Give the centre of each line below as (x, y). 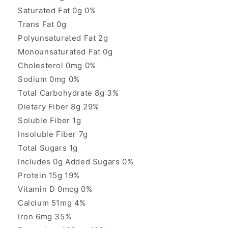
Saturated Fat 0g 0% (57, 11)
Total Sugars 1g (48, 148)
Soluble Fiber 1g (50, 121)
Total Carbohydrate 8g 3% (68, 93)
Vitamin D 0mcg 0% (55, 189)
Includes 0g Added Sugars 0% (76, 162)
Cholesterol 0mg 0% (57, 66)
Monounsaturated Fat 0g (65, 52)
